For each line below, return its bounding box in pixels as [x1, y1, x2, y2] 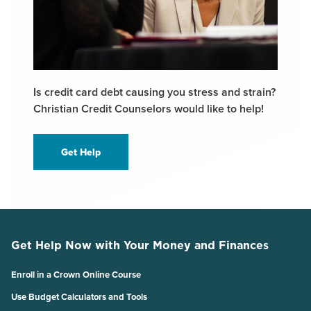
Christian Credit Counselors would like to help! [33, 101, 264, 117]
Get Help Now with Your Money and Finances [11, 237, 269, 253]
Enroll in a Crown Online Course [11, 268, 141, 282]
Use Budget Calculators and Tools [11, 290, 147, 304]
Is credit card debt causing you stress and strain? [33, 84, 276, 101]
